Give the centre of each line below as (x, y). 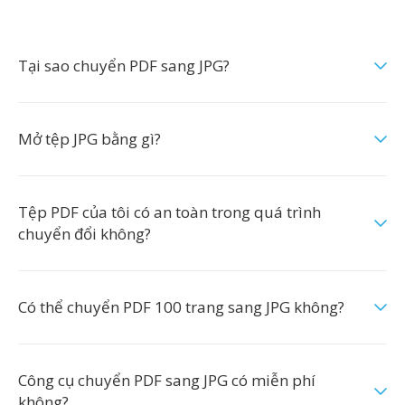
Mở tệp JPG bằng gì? (89, 139)
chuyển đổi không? (85, 234)
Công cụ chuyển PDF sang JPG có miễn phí (167, 380)
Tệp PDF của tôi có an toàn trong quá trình (170, 212)
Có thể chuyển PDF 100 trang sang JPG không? (181, 307)
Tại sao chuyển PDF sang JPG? (124, 66)
